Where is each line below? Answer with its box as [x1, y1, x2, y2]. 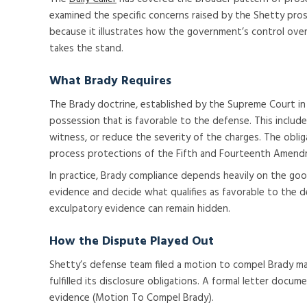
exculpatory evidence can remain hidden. [49, 201, 230, 217]
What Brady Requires [49, 71, 171, 91]
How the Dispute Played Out [49, 232, 214, 251]
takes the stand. [49, 40, 123, 57]
